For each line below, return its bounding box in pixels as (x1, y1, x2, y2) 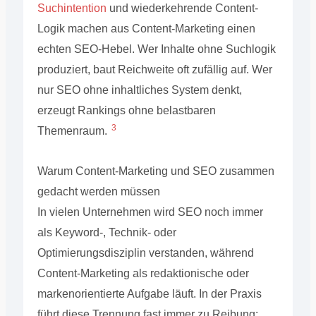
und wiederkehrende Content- (106, 1, 258, 14)
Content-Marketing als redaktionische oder (37, 267, 249, 279)
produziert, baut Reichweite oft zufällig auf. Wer (37, 63, 272, 75)
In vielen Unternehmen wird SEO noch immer (37, 205, 263, 218)
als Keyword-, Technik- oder (37, 226, 176, 238)
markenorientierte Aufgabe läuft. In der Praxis (37, 287, 262, 300)
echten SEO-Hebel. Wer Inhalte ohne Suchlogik (37, 42, 276, 55)
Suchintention (37, 1, 107, 14)
